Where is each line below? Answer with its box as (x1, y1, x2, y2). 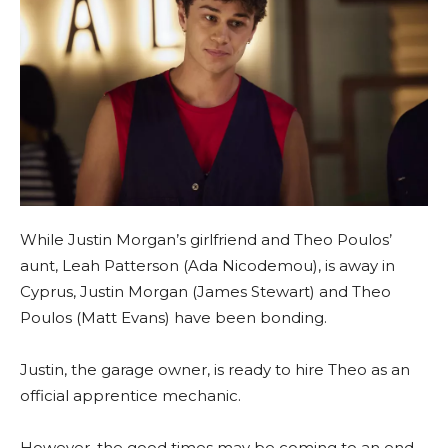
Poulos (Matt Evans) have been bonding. (20, 308, 327, 328)
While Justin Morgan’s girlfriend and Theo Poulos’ (20, 230, 392, 250)
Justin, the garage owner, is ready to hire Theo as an (20, 360, 410, 380)
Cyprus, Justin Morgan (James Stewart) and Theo (20, 282, 391, 302)
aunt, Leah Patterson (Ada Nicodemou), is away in (20, 256, 395, 276)
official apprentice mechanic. (20, 386, 241, 406)
